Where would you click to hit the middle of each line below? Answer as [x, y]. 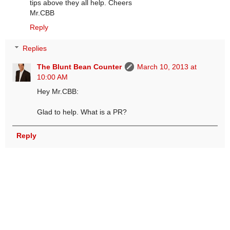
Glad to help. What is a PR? [82, 112]
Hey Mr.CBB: [58, 92]
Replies [35, 49]
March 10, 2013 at [167, 67]
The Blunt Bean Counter [80, 67]
